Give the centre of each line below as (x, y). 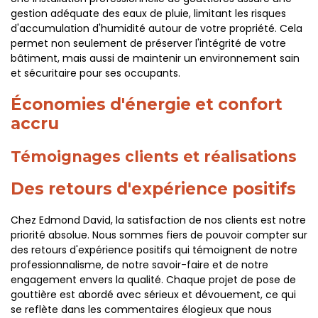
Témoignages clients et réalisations (154, 157)
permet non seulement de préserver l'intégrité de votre (148, 43)
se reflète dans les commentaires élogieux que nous (141, 309)
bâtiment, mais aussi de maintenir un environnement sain (155, 58)
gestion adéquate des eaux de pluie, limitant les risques (148, 13)
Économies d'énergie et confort (147, 104)
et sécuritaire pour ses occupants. (95, 73)
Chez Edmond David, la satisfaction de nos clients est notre (158, 220)
